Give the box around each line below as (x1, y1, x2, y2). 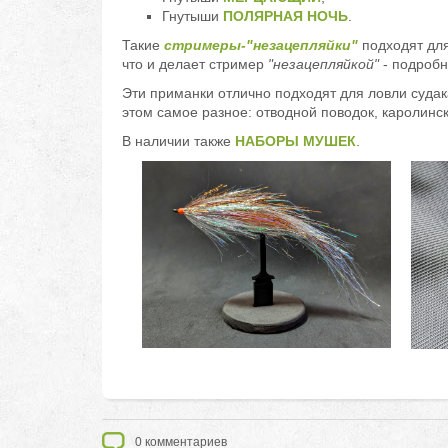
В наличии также (122, 133, 235, 149)
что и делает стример (122, 56, 268, 72)
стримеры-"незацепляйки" (164, 37, 358, 53)
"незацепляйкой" (268, 56, 379, 72)
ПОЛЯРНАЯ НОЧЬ (223, 8, 348, 24)
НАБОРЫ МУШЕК (235, 133, 356, 149)
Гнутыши (162, 8, 223, 24)
